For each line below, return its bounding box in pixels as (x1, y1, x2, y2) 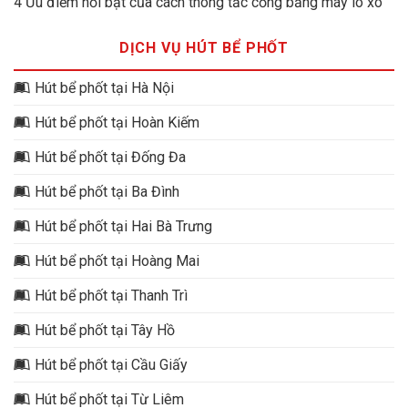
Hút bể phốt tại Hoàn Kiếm (35, 113, 199, 131)
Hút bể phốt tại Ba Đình (35, 182, 179, 200)
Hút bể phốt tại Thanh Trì (35, 286, 188, 304)
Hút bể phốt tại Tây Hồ (35, 321, 175, 339)
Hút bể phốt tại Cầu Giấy (35, 355, 188, 373)
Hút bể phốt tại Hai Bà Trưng (35, 217, 212, 235)
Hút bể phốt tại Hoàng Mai (35, 251, 199, 270)
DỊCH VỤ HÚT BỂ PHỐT (118, 38, 290, 56)
